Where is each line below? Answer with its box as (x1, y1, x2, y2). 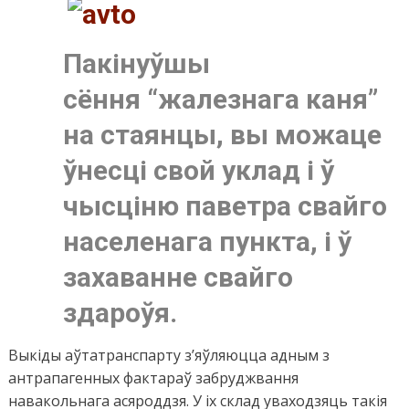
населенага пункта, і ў (62, 225, 351, 258)
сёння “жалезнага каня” (62, 83, 378, 116)
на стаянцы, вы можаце (62, 119, 382, 152)
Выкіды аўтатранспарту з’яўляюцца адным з (7, 345, 330, 366)
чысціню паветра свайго (62, 190, 387, 223)
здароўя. (62, 297, 177, 330)
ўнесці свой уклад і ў (62, 154, 334, 187)
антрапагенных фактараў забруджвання (7, 368, 299, 389)
